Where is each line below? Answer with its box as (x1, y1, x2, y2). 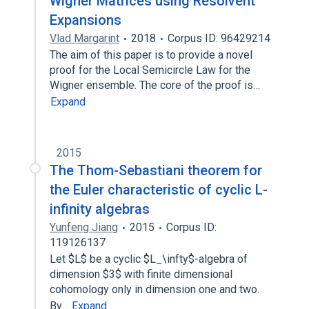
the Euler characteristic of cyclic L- (50, 181, 268, 198)
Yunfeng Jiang (50, 221, 118, 234)
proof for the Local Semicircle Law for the (50, 63, 250, 77)
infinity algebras (50, 201, 150, 217)
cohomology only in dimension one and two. (50, 283, 259, 296)
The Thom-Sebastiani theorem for (50, 162, 262, 179)
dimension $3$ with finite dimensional (50, 268, 232, 281)
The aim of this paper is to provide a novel (50, 48, 252, 61)
